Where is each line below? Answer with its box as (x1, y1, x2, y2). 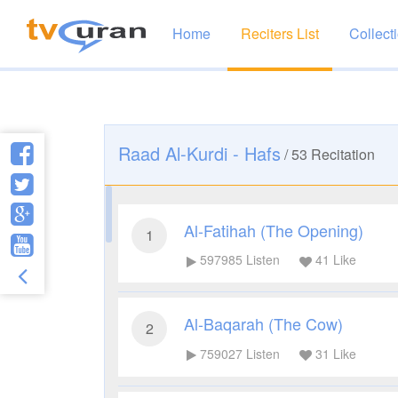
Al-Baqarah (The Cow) (184, 312, 343, 336)
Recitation (307, 144, 375, 164)
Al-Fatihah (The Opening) (184, 219, 363, 242)
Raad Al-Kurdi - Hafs (118, 140, 281, 166)
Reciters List (241, 23, 319, 44)
